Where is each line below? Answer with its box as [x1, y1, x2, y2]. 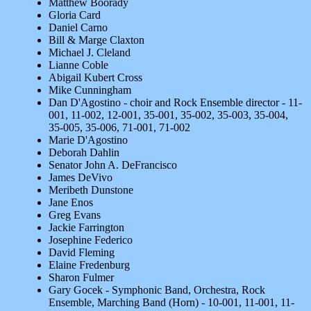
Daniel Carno [49, 22, 108, 33]
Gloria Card [49, 9, 101, 21]
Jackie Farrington [49, 221, 124, 233]
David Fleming [49, 246, 115, 258]
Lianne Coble [49, 59, 108, 71]
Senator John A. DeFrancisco [49, 159, 177, 171]
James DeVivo [49, 171, 112, 183]
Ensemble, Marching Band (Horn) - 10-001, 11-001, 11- [49, 296, 294, 308]
